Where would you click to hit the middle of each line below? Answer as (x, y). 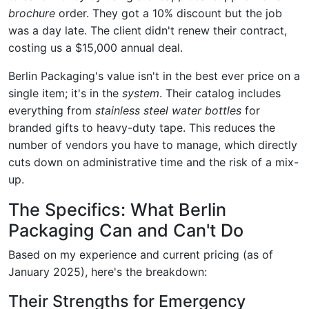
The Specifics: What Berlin (117, 209)
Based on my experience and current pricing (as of (141, 254)
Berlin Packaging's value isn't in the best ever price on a (154, 76)
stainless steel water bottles (168, 110)
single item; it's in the (65, 93)
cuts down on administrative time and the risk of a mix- (153, 162)
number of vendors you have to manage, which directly (153, 144)
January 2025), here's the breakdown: (108, 271)
